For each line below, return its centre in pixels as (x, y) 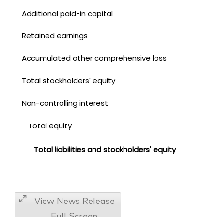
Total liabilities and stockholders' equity (105, 149)
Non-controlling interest (65, 103)
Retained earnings (55, 35)
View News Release (74, 201)
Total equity (50, 125)
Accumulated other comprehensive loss (94, 58)
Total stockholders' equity (69, 80)
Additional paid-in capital (68, 13)
